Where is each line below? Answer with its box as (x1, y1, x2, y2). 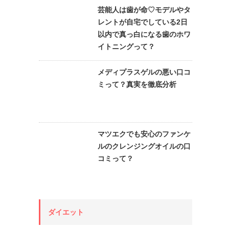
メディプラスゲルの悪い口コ (98, 68, 191, 76)
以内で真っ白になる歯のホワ (98, 30, 191, 38)
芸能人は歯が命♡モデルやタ (98, 6, 191, 14)
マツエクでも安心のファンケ (98, 130, 191, 138)
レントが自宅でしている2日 (98, 18, 188, 26)
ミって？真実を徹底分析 (98, 80, 176, 88)
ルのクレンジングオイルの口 (98, 142, 191, 150)
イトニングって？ (98, 42, 155, 51)
